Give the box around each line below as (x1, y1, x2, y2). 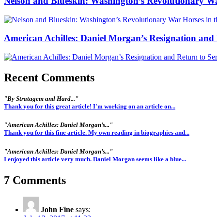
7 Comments (4, 173, 66, 186)
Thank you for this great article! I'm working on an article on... (4, 103, 175, 110)
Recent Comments (4, 71, 94, 84)
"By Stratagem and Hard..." (4, 95, 78, 103)
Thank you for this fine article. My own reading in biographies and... (4, 129, 189, 137)
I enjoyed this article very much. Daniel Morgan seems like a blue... (4, 155, 186, 163)
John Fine (41, 205, 74, 214)
